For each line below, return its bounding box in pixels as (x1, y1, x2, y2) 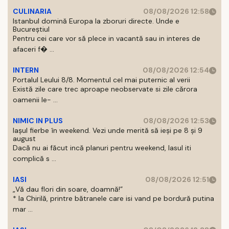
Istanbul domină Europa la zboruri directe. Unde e (13, 16, 179, 26)
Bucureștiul (13, 25, 50, 34)
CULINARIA (13, 7, 52, 16)
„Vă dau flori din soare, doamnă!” (13, 185, 123, 194)
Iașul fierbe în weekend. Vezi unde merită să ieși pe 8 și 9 (13, 126, 202, 135)
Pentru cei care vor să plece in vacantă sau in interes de (13, 34, 200, 43)
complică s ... (13, 154, 56, 163)
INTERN (13, 65, 39, 75)
